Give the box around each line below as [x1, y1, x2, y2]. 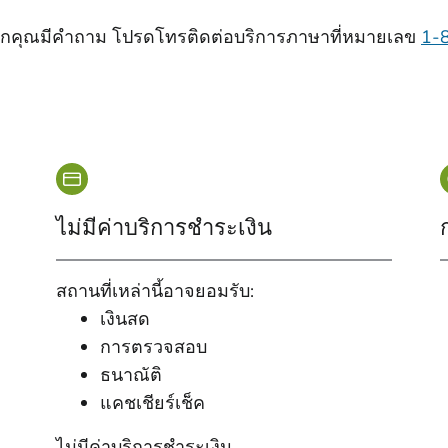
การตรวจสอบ [100, 335, 207, 359]
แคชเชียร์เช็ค [100, 391, 205, 415]
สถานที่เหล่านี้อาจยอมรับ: [56, 279, 254, 303]
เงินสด [100, 307, 150, 331]
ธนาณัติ [100, 363, 162, 387]
